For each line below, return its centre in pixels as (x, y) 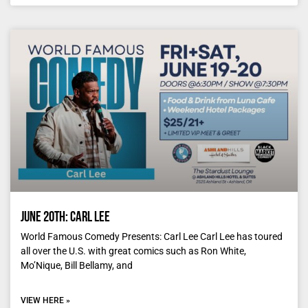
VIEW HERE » (45, 301)
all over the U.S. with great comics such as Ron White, (133, 251)
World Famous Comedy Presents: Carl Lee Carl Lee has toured (152, 237)
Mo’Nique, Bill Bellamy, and (77, 266)
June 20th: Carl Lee (65, 218)
